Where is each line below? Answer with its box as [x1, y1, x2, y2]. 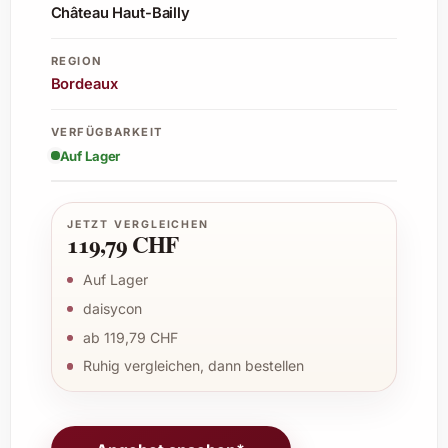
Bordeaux [50, 75, 118, 94]
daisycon [82, 299, 142, 317]
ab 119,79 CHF [82, 328, 178, 346]
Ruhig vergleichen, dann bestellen [82, 357, 304, 375]
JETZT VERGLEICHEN [66, 218, 210, 232]
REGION [50, 53, 104, 68]
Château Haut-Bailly [50, 4, 190, 23]
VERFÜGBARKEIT [50, 124, 163, 139]
